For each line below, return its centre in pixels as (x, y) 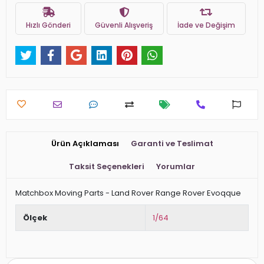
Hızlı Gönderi (49, 25)
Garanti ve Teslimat (172, 144)
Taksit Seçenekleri (107, 167)
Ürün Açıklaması (85, 144)
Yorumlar (176, 167)
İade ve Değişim (206, 25)
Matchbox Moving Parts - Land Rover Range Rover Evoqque (128, 193)
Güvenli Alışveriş (124, 25)
